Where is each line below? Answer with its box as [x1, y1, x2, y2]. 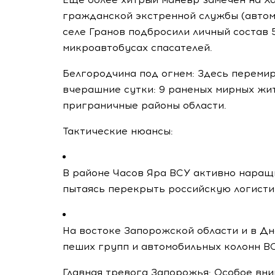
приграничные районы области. [63, 99, 227, 111]
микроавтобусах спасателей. [63, 42, 212, 53]
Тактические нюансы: [63, 125, 173, 137]
